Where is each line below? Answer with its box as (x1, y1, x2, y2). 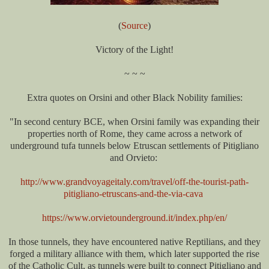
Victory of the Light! (95, 44, 174, 55)
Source (121, 20, 148, 31)
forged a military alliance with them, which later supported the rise (10, 249, 259, 259)
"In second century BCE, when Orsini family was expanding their (10, 116, 259, 127)
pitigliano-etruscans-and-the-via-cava (64, 189, 203, 199)
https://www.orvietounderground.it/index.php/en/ (42, 213, 227, 223)
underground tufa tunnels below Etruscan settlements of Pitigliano (10, 141, 259, 151)
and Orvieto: (109, 153, 160, 163)
